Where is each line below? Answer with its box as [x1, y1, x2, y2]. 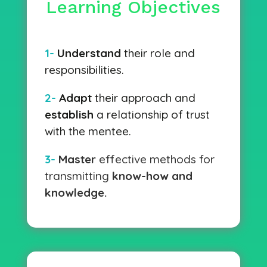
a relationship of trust [93, 107, 210, 122]
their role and [120, 46, 195, 60]
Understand [57, 46, 121, 60]
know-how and [111, 169, 193, 183]
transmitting [44, 169, 112, 183]
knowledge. [44, 185, 107, 200]
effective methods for [98, 152, 215, 166]
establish [44, 107, 94, 122]
